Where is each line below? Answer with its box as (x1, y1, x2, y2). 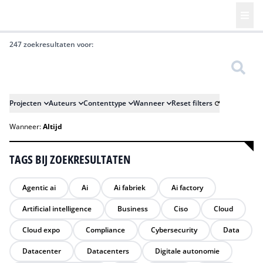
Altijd (43, 122, 62, 131)
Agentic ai (22, 183, 56, 193)
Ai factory (171, 183, 203, 193)
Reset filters (171, 98, 213, 108)
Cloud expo (22, 225, 60, 235)
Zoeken (9, 52, 41, 65)
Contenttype (83, 98, 126, 108)
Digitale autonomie (155, 246, 220, 256)
